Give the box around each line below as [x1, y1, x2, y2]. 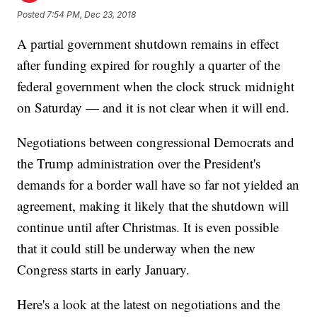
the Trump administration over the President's [17, 154, 261, 173]
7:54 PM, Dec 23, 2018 [47, 8, 137, 20]
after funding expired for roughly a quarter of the [17, 56, 281, 74]
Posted [17, 8, 47, 20]
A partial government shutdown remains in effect [17, 35, 279, 53]
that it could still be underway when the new [17, 239, 256, 258]
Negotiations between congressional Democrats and [17, 133, 295, 151]
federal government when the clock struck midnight [17, 77, 295, 96]
